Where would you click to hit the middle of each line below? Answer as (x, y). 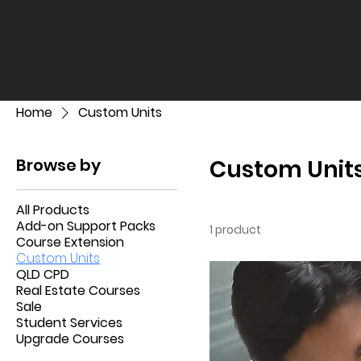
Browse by (58, 165)
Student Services (69, 322)
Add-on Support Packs (86, 226)
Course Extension (70, 242)
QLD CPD (43, 274)
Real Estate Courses (78, 290)
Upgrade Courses (70, 338)
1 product (235, 229)
